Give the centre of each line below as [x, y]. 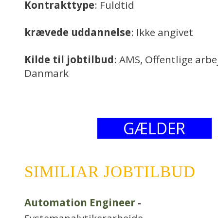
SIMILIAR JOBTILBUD [110, 172]
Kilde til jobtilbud [69, 59]
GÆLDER [154, 128]
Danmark [46, 73]
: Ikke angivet [162, 32]
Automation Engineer [80, 202]
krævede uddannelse [78, 32]
